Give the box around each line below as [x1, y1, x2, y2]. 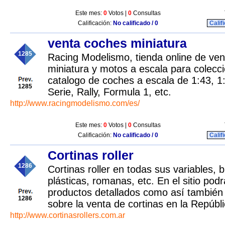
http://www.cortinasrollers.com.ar [10, 211, 125, 219]
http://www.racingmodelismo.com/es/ [10, 99, 140, 107]
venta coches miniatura [48, 36, 187, 50]
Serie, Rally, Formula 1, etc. [48, 86, 171, 97]
